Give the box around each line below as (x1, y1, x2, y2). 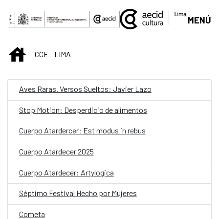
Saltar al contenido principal (4, 5, 109, 16)
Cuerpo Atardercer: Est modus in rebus (19, 126, 146, 135)
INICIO (25, 47, 45, 57)
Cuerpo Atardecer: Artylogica (19, 167, 114, 177)
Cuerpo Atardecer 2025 (19, 147, 94, 156)
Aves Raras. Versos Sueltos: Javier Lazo (19, 84, 152, 94)
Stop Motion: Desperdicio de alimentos (19, 105, 147, 114)
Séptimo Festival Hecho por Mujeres (19, 188, 137, 198)
